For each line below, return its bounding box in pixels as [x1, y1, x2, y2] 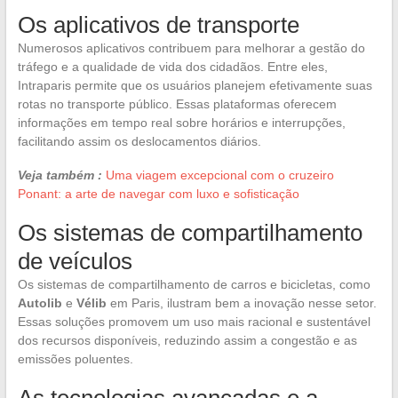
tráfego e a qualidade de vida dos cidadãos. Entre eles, [17, 60, 328, 74]
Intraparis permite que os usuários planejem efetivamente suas [17, 78, 372, 92]
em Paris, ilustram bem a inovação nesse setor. [106, 296, 377, 310]
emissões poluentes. [17, 352, 133, 366]
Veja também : [17, 168, 102, 182]
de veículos [17, 248, 132, 275]
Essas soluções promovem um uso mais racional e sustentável [17, 314, 370, 329]
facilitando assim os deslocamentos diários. [17, 134, 261, 148]
